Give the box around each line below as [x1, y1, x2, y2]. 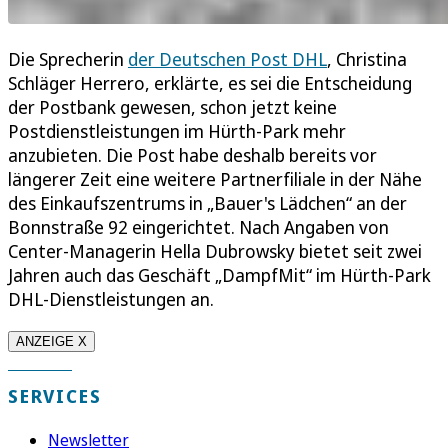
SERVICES [8, 383, 102, 408]
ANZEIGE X [16, 333, 87, 349]
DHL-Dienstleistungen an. [8, 286, 214, 311]
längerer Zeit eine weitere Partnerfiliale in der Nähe [8, 166, 422, 191]
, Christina [327, 46, 407, 71]
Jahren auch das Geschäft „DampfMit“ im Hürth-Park [8, 262, 431, 287]
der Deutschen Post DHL [128, 46, 327, 71]
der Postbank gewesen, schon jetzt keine [8, 94, 337, 119]
